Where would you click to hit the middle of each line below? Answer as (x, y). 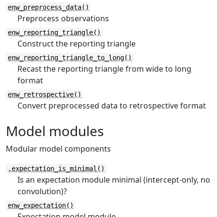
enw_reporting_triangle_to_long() (70, 58)
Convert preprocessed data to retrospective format (112, 106)
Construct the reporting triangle (77, 44)
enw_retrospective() (45, 94)
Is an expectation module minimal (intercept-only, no (114, 180)
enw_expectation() (41, 205)
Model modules (55, 131)
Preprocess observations (63, 18)
